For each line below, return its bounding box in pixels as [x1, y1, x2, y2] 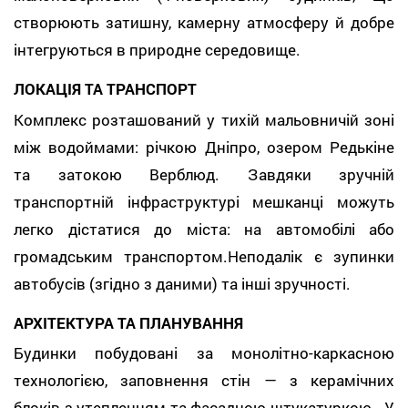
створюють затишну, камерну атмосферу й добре [14, 12, 394, 33]
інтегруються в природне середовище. [14, 39, 301, 60]
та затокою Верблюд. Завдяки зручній [14, 163, 394, 185]
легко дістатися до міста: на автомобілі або [14, 218, 394, 240]
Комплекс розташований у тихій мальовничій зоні [14, 108, 394, 130]
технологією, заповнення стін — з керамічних [14, 370, 394, 391]
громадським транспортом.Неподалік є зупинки [14, 245, 394, 267]
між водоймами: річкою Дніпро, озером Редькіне [14, 136, 394, 158]
